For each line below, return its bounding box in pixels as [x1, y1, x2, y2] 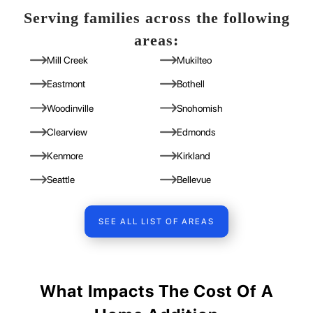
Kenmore [46, 150, 83, 161]
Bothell [177, 78, 205, 90]
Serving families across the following [23, 9, 290, 27]
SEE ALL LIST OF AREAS [99, 217, 214, 227]
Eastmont [46, 78, 85, 90]
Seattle [46, 174, 75, 186]
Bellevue [177, 174, 212, 186]
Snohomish [177, 102, 224, 114]
